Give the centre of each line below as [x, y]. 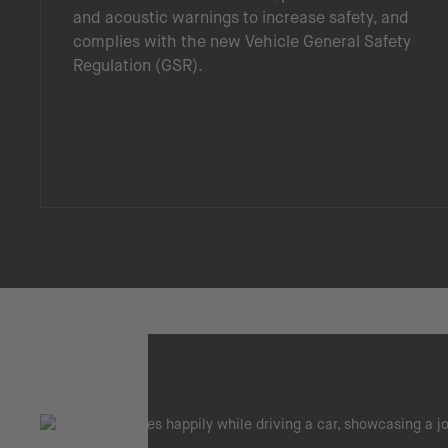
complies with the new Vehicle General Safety [242, 41]
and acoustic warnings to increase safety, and [241, 17]
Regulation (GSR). [138, 65]
